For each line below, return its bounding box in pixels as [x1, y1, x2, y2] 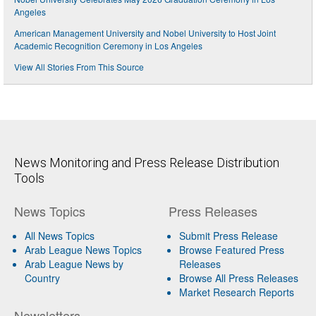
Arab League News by [25, 256, 123, 271]
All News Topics [25, 228, 95, 243]
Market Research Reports [178, 284, 294, 299]
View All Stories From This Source [14, 60, 144, 73]
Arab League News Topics [25, 242, 142, 257]
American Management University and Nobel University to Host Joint [14, 26, 276, 39]
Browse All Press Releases [178, 270, 298, 285]
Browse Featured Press [178, 242, 284, 257]
